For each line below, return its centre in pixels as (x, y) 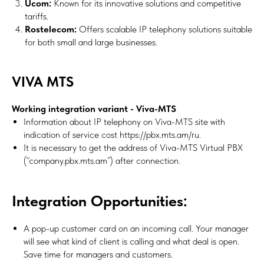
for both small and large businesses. (91, 42)
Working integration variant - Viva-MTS (94, 109)
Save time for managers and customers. (98, 255)
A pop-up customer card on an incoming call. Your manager (136, 229)
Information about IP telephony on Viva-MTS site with (124, 122)
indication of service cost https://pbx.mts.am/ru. (112, 135)
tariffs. (37, 16)
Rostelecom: (51, 29)
